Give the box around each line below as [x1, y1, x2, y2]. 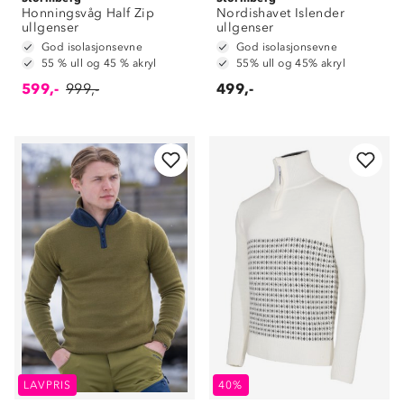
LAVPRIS [23, 379, 72, 391]
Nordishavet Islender [216, 5, 344, 21]
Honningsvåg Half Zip [22, 5, 154, 21]
